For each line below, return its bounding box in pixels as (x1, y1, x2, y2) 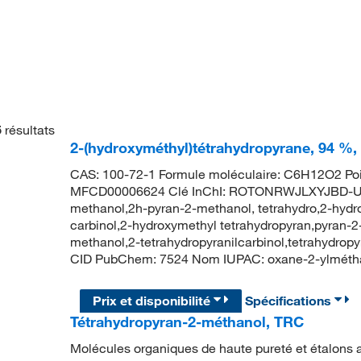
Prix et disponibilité (93, 293, 214, 309)
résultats (4, 122, 55, 138)
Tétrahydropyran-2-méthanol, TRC (69, 313, 304, 331)
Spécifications (245, 293, 335, 309)
